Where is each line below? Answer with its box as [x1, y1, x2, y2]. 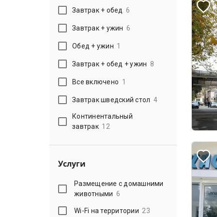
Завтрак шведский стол [72, 95, 151, 104]
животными [74, 190, 113, 198]
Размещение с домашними [74, 180, 164, 187]
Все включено [72, 77, 119, 86]
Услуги [58, 158, 86, 169]
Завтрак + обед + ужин [72, 60, 147, 68]
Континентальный [72, 112, 133, 120]
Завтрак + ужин [72, 24, 124, 32]
